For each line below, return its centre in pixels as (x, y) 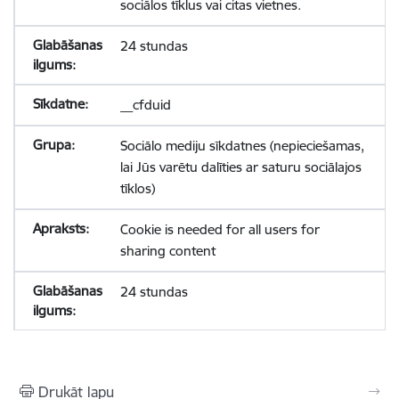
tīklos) (137, 188)
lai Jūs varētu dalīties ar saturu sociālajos (240, 167)
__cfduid (145, 105)
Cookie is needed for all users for (220, 229)
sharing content (167, 251)
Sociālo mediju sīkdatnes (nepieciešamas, (242, 146)
